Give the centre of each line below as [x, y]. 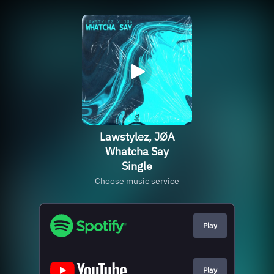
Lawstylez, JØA [137, 137]
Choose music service [137, 181]
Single [137, 166]
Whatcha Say [137, 151]
